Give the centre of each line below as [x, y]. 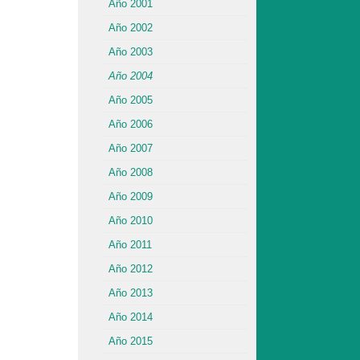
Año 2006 [131, 124]
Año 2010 [131, 221]
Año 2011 [130, 245]
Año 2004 [131, 76]
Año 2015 [131, 341]
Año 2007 [131, 148]
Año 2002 [131, 28]
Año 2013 [131, 293]
